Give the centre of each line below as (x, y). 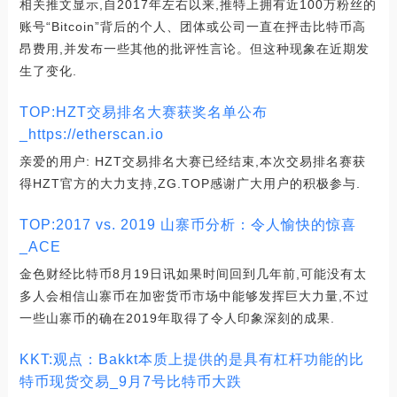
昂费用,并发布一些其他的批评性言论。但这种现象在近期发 (194, 49)
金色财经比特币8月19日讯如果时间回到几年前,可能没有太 (193, 274)
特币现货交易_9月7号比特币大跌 (130, 381)
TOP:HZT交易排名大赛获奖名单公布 (143, 112)
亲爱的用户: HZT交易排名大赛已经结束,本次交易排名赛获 (192, 161)
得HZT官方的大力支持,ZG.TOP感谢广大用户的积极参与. (190, 183)
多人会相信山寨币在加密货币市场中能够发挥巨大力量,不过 (194, 296)
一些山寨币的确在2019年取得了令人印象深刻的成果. (177, 318)
